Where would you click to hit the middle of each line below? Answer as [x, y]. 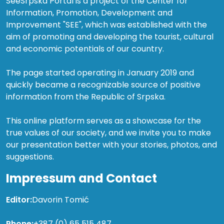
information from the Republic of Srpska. [86, 96]
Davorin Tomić [60, 199]
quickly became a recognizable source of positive [103, 84]
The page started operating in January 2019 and [100, 72]
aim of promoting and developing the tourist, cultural [110, 36]
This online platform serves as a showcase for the [103, 120]
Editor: [19, 199]
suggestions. [30, 156]
